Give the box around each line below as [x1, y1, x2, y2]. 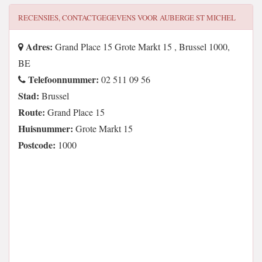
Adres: [23, 40, 53, 53]
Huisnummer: [18, 122, 73, 135]
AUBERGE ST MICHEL [160, 12, 236, 23]
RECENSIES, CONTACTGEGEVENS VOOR [18, 12, 160, 23]
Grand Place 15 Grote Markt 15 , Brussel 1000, [53, 40, 230, 53]
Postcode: [18, 138, 56, 151]
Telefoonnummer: [26, 73, 99, 86]
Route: [18, 105, 45, 119]
